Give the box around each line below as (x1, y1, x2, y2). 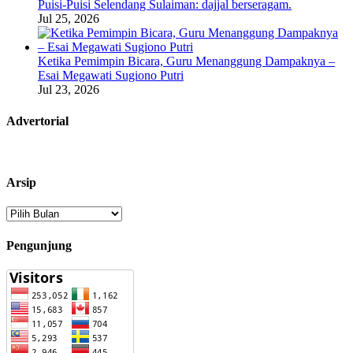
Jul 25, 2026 (38, 12, 99, 26)
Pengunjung (6, 238, 72, 252)
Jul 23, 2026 (38, 83, 99, 97)
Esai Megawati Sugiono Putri (38, 69, 184, 83)
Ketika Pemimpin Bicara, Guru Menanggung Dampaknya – (38, 54, 335, 69)
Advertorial (6, 113, 69, 128)
